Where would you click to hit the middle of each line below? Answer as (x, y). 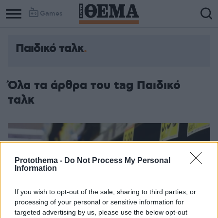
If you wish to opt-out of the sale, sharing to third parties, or (105, 192)
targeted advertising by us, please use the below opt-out (101, 212)
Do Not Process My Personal (117, 160)
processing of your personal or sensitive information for (99, 202)
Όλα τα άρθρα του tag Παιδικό (94, 86)
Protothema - (39, 160)
